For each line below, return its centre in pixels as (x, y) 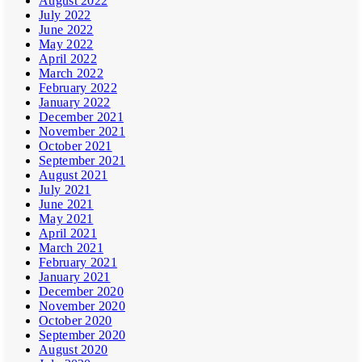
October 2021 (76, 146)
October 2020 (76, 321)
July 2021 (65, 190)
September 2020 (82, 335)
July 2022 (65, 15)
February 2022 (78, 88)
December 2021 (81, 117)
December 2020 (81, 292)
